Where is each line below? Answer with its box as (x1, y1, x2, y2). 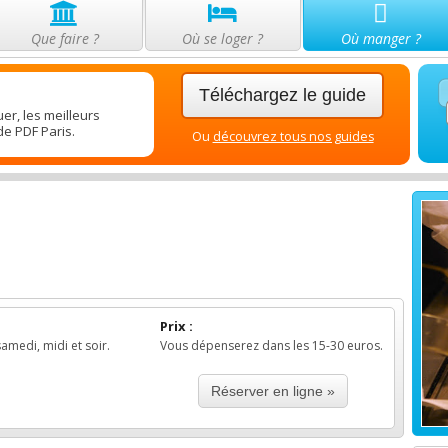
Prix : (160, 317, 194, 335)
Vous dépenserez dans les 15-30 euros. (160, 337, 384, 354)
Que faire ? (30, 29, 99, 48)
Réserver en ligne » (210, 383, 335, 399)
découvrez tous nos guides (212, 128, 374, 145)
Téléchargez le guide (199, 85, 367, 105)
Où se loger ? (182, 29, 264, 48)
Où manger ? (340, 29, 421, 48)
